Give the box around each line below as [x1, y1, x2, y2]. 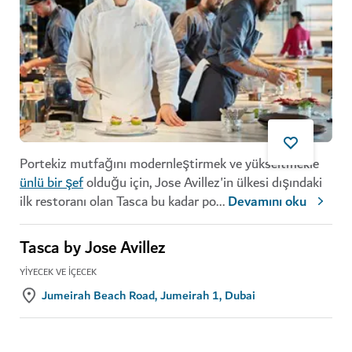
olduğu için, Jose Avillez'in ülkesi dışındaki [83, 170, 322, 194]
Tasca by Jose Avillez [20, 233, 165, 262]
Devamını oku [228, 189, 306, 214]
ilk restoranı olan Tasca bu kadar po [20, 189, 216, 213]
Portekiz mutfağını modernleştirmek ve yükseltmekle [20, 152, 319, 175]
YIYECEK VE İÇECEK [20, 264, 97, 280]
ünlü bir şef [20, 170, 83, 194]
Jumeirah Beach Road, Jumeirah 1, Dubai [42, 284, 255, 306]
